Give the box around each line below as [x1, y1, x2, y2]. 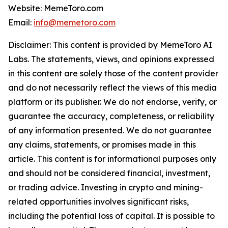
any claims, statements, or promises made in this [8, 139, 196, 150]
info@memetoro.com [34, 17, 116, 28]
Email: [8, 17, 34, 28]
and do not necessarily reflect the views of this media [8, 82, 217, 93]
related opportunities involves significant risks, [8, 196, 189, 207]
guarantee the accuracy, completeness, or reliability [8, 111, 214, 122]
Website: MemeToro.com [8, 3, 103, 14]
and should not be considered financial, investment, [8, 168, 210, 179]
